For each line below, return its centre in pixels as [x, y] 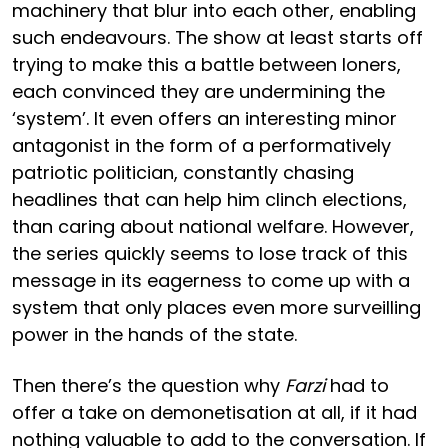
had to [357, 385]
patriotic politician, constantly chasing [183, 172]
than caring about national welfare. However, [213, 226]
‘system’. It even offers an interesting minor [204, 118]
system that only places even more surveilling [216, 307]
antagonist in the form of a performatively [201, 145]
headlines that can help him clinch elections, [209, 199]
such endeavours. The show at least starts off [217, 37]
